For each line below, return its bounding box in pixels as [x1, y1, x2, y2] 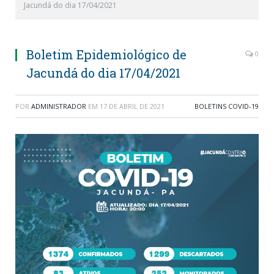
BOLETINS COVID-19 [194, 102, 259, 111]
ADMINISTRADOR [31, 102, 86, 111]
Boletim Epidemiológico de [26, 46, 187, 62]
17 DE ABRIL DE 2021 [100, 102, 165, 111]
